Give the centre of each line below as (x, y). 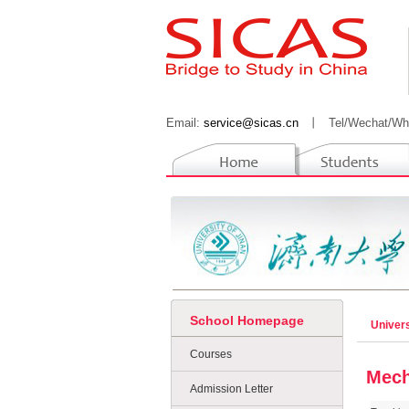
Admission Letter (231, 389)
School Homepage (247, 320)
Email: (185, 123)
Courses (211, 354)
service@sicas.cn (251, 123)
